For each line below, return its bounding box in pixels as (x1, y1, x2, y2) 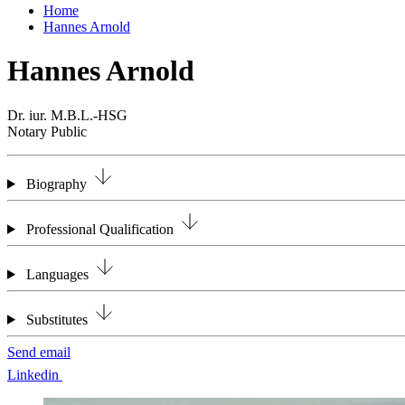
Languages (25, 266, 89, 282)
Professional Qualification (25, 221, 174, 237)
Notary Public (7, 123, 87, 139)
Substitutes (25, 311, 88, 327)
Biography (25, 175, 87, 192)
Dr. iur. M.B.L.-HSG (7, 107, 127, 123)
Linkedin (7, 366, 59, 382)
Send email (7, 344, 71, 360)
